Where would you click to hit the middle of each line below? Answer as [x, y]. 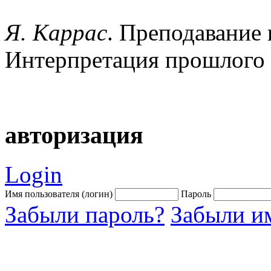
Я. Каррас [56, 32]
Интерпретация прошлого [135, 59]
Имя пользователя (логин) [59, 194]
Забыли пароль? [85, 214]
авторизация [74, 135]
